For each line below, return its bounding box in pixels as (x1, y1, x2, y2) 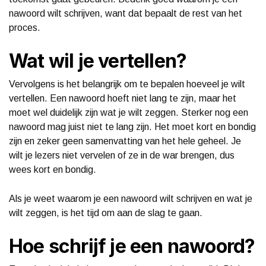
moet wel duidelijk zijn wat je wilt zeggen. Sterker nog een (9, 107, 248, 118)
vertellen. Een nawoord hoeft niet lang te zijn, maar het (9, 93, 236, 103)
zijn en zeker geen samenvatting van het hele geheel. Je (9, 135, 241, 146)
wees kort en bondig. (9, 164, 96, 175)
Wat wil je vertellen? (9, 49, 187, 72)
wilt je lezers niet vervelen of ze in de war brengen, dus (9, 150, 235, 160)
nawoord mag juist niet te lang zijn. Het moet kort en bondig (9, 121, 256, 132)
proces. (9, 22, 40, 33)
